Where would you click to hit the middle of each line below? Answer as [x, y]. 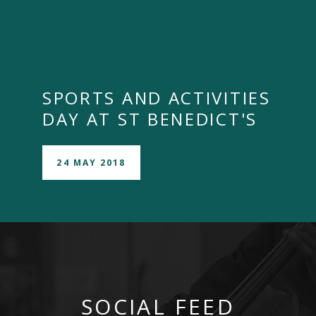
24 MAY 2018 [91, 162]
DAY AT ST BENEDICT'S [150, 119]
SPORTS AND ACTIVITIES [156, 98]
